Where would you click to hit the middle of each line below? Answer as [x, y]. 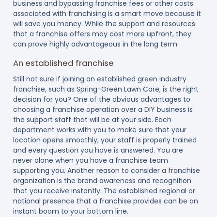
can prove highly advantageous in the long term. [96, 44]
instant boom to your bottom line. [70, 211]
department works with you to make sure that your [100, 130]
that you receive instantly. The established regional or [104, 191]
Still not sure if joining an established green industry [100, 79]
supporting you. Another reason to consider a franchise [106, 170]
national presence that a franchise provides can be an [105, 201]
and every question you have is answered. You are [98, 150]
